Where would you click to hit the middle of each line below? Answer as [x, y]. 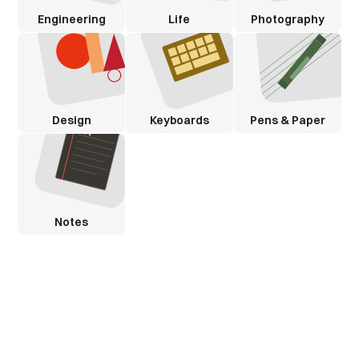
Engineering [71, 19]
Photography [287, 19]
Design [71, 121]
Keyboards [179, 121]
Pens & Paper [287, 121]
